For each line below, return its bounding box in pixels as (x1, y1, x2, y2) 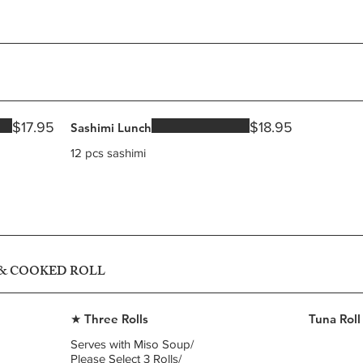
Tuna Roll (308, 311, 361, 327)
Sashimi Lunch (70, 120, 152, 135)
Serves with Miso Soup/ (70, 337, 194, 351)
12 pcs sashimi (70, 146, 147, 160)
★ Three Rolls (70, 311, 149, 327)
